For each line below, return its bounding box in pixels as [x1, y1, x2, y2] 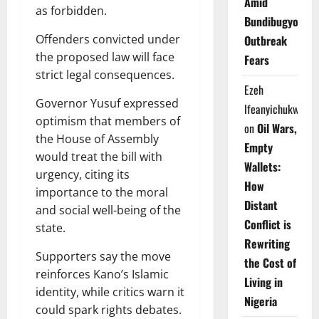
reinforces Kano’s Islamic [36, 266, 169, 283]
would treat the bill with [36, 149, 162, 165]
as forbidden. [36, 3, 110, 19]
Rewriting [244, 235, 290, 252]
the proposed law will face [36, 49, 174, 66]
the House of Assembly [36, 131, 159, 147]
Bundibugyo [244, 13, 298, 30]
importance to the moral [36, 184, 168, 201]
